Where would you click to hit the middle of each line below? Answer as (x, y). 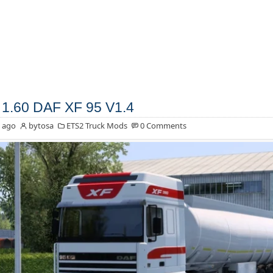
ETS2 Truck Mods (97, 126)
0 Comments (163, 126)
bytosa (41, 126)
